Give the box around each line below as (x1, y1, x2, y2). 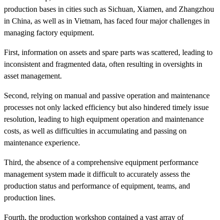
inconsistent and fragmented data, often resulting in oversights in (4, 59, 202, 68)
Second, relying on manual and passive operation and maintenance (4, 91, 210, 100)
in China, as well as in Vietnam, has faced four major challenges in (4, 16, 210, 25)
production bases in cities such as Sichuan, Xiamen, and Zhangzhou (4, 4, 214, 13)
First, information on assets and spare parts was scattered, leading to (4, 48, 213, 56)
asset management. (4, 71, 62, 80)
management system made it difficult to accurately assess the (4, 169, 190, 178)
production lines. (4, 193, 55, 202)
